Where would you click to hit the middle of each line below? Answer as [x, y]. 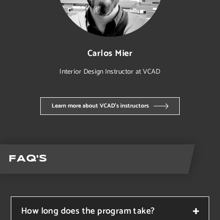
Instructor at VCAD [133, 72]
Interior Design [82, 72]
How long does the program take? [88, 211]
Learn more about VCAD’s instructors [100, 106]
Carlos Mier [110, 53]
